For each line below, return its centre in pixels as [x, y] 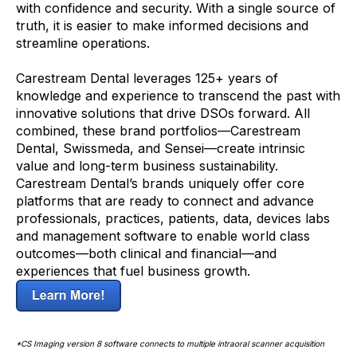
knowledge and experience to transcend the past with [178, 96]
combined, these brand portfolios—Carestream [158, 131]
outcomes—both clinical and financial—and [146, 254]
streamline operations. [83, 43]
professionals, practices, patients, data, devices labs [173, 219]
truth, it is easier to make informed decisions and [162, 25]
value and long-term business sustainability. [147, 166]
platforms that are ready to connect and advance [165, 201]
